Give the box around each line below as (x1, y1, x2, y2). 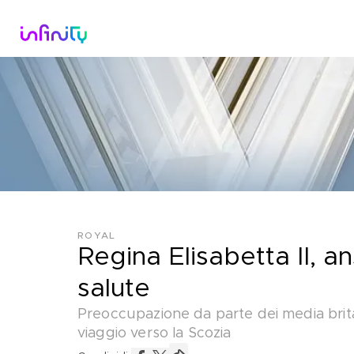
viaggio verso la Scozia (77, 326, 232, 341)
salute (77, 277, 150, 302)
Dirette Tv (192, 22, 251, 34)
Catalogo (108, 22, 160, 34)
